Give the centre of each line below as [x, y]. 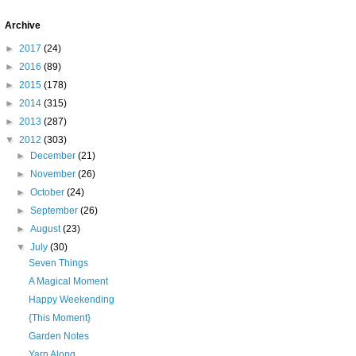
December [54, 156]
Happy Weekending [71, 300]
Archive [23, 25]
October [49, 192]
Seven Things [58, 263]
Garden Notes [58, 336]
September [56, 211]
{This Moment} [59, 318]
